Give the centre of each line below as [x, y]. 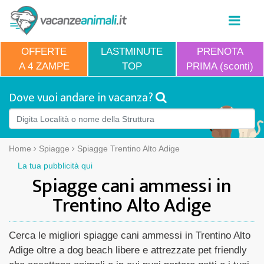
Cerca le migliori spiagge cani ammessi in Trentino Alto [130, 235]
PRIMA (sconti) [220, 66]
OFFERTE [44, 52]
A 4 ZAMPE [44, 66]
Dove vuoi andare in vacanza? [82, 98]
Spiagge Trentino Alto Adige [128, 148]
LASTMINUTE [132, 52]
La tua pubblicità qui [55, 166]
